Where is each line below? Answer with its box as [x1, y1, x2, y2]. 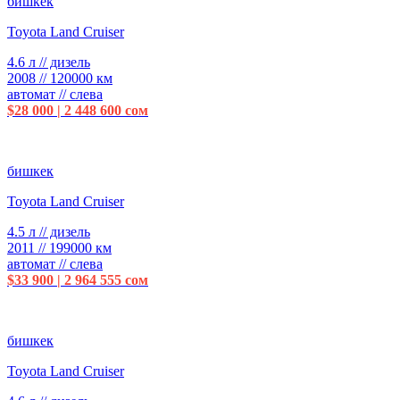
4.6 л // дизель [7, 54, 90, 70]
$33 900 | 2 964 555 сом [7, 271, 148, 287]
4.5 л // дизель [7, 223, 90, 239]
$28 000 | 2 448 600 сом [7, 102, 148, 118]
